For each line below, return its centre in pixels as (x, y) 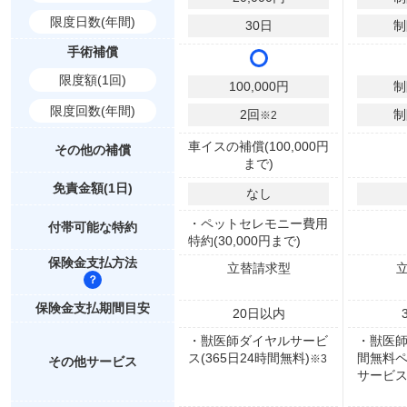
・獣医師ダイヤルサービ (258, 341)
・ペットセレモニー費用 (258, 223)
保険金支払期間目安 (93, 308)
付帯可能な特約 (93, 227)
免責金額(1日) (93, 188)
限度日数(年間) (93, 22)
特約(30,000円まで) (244, 241)
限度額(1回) (93, 80)
